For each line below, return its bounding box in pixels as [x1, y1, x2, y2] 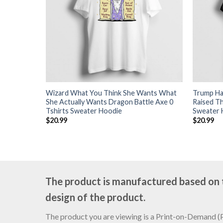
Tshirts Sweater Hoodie [45, 106, 122, 115]
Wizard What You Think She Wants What [45, 88, 177, 97]
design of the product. [45, 191, 145, 204]
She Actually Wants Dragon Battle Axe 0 [45, 97, 173, 106]
